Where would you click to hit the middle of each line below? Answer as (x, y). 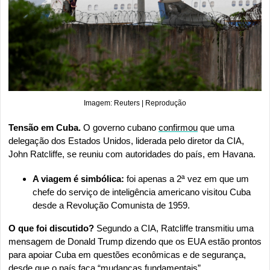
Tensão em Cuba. (46, 127)
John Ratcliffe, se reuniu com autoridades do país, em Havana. (132, 154)
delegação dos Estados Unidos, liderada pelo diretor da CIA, (126, 140)
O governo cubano (121, 127)
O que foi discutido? (51, 228)
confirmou (178, 127)
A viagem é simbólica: (78, 178)
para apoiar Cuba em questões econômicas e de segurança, (127, 254)
